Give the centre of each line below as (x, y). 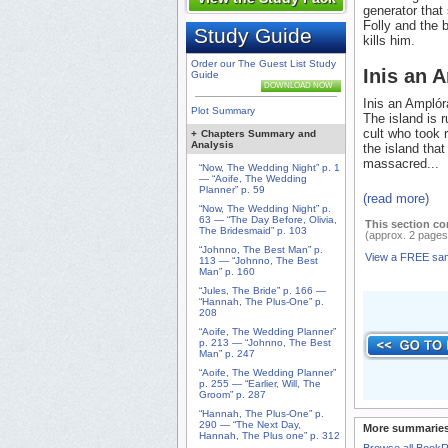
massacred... (401, 163)
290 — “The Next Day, (250, 425)
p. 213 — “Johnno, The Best (265, 343)
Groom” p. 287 (232, 395)
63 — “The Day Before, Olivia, (268, 220)
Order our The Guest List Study (263, 64)
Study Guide (253, 36)
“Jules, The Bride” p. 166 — (262, 291)
